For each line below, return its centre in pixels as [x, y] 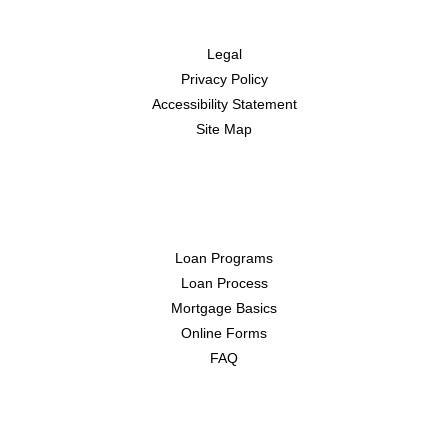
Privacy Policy [224, 79]
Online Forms [224, 333]
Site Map [224, 129]
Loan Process [224, 283]
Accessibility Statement [224, 104]
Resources [224, 214]
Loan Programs [224, 258]
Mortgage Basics [224, 308]
